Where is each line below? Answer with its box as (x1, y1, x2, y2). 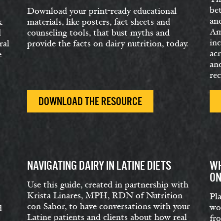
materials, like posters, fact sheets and (27, 16, 170, 28)
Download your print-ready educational (27, 5, 177, 17)
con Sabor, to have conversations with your (27, 201, 190, 212)
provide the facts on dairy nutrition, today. (27, 38, 188, 49)
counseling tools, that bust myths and (27, 27, 170, 38)
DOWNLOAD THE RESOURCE (38, 95, 142, 108)
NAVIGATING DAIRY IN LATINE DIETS (27, 159, 171, 172)
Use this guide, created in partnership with (27, 179, 188, 190)
